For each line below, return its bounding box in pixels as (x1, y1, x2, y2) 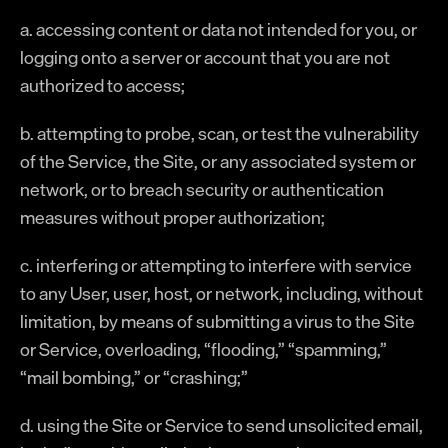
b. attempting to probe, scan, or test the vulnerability (20, 118, 419, 148)
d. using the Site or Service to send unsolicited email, (20, 410, 423, 440)
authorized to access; (20, 70, 185, 100)
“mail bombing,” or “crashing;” (20, 362, 248, 392)
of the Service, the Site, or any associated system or (20, 146, 416, 176)
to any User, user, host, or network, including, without (20, 278, 423, 308)
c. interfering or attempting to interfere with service (20, 250, 412, 280)
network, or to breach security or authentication (20, 174, 384, 204)
